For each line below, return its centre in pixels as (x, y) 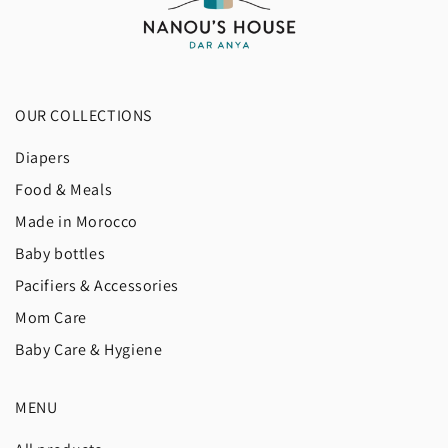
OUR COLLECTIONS (83, 115)
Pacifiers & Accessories (97, 285)
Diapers (43, 157)
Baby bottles (60, 253)
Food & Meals (64, 189)
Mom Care (51, 317)
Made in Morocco (76, 221)
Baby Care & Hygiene (89, 349)
